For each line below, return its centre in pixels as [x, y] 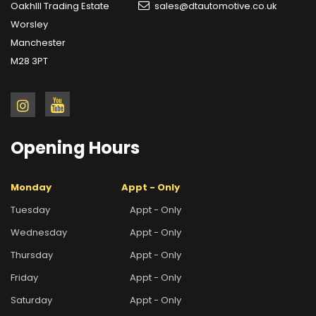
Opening [48, 147]
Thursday [32, 255]
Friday [24, 277]
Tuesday [30, 209]
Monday [31, 187]
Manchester [38, 42]
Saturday [31, 300]
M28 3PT [29, 61]
